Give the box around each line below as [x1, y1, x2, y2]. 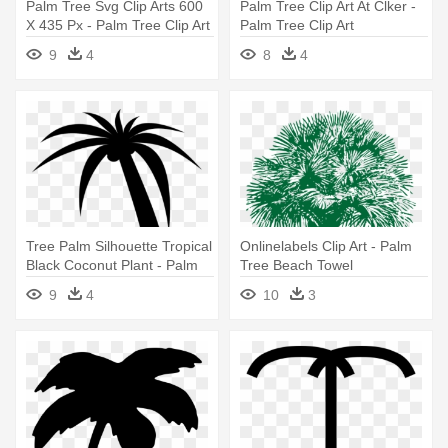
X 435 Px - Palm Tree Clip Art [26, 16, 210, 33]
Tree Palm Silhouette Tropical [26, 237, 212, 254]
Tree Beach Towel [240, 256, 353, 273]
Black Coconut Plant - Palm [26, 256, 198, 273]
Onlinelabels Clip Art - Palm [240, 237, 412, 254]
